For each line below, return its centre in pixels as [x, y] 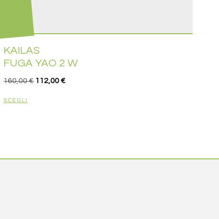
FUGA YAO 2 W [41, 64]
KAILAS [22, 51]
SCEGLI [16, 100]
